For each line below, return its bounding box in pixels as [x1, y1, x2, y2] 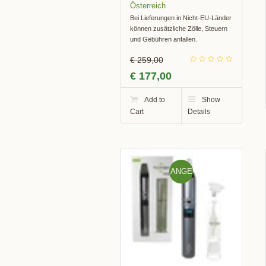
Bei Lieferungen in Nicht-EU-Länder [129, 14, 232, 21]
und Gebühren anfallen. [129, 35, 197, 43]
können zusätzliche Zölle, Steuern [129, 24, 227, 32]
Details [188, 107, 211, 116]
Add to [144, 95, 165, 104]
